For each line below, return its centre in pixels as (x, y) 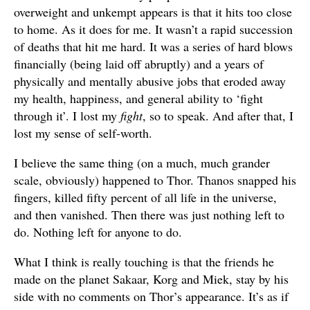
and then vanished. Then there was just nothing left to (149, 214)
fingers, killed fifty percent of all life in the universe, (145, 197)
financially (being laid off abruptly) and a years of (139, 63)
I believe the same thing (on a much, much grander (142, 162)
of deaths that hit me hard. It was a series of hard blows (153, 46)
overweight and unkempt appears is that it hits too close (153, 11)
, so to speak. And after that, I (218, 115)
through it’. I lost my (67, 115)
